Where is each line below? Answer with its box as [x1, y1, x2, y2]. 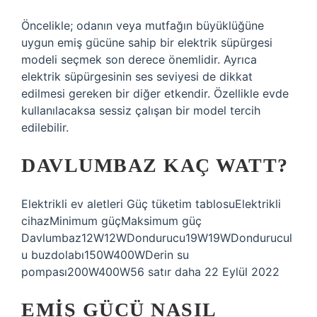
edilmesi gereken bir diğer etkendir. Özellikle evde [21, 86, 289, 100]
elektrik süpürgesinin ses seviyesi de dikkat [21, 69, 253, 83]
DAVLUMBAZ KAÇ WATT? [21, 154, 289, 176]
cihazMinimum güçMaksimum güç [21, 214, 202, 228]
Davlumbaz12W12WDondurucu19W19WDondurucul [21, 231, 292, 245]
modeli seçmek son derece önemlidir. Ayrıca [21, 52, 257, 67]
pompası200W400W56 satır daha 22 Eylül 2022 [21, 265, 279, 279]
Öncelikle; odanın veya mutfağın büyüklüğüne [21, 18, 264, 33]
